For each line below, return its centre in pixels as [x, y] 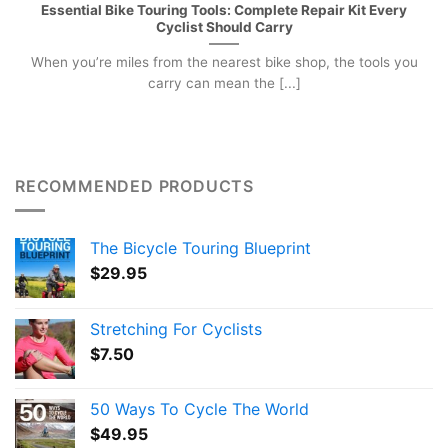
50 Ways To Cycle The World [199, 409]
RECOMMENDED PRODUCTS [134, 185]
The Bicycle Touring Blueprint [200, 248]
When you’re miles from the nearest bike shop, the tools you [224, 61]
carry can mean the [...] [224, 82]
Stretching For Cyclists [176, 329]
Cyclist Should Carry [224, 26]
